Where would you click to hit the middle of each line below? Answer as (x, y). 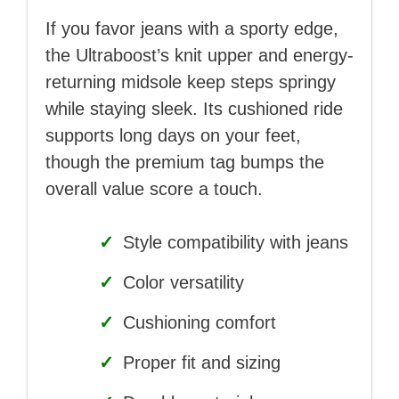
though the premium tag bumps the (185, 163)
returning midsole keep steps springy (191, 82)
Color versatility (181, 283)
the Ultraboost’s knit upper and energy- (199, 56)
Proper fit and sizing (199, 363)
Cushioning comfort (197, 323)
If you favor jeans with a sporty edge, (192, 29)
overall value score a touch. (154, 189)
